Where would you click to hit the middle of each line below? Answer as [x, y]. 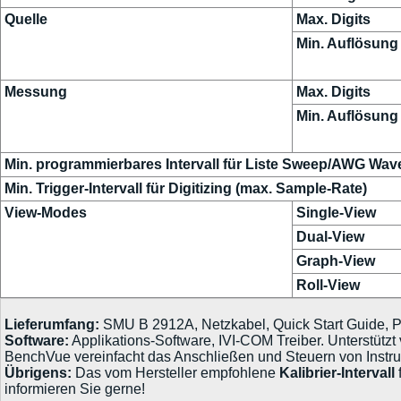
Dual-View [330, 236]
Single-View [336, 212]
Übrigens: [38, 372]
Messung [36, 91]
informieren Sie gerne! [75, 388]
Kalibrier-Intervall [337, 372]
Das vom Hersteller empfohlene [175, 372]
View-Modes [46, 212]
